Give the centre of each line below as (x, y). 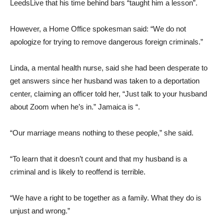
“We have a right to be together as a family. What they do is (106, 197)
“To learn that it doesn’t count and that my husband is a (98, 158)
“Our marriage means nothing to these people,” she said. (102, 132)
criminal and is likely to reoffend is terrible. (78, 171)
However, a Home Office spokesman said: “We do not (98, 28)
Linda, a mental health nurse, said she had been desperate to (109, 67)
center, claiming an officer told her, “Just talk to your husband (108, 93)
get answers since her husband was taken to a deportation (105, 80)
